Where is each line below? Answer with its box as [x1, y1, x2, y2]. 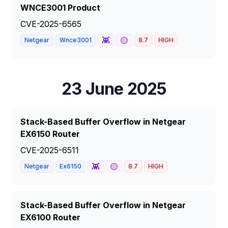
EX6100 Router [20, 212, 80, 222]
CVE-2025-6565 [20, 19, 81, 29]
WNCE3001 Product [20, 3, 100, 13]
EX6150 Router [20, 129, 80, 139]
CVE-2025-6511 [20, 145, 79, 155]
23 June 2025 [62, 79, 166, 99]
